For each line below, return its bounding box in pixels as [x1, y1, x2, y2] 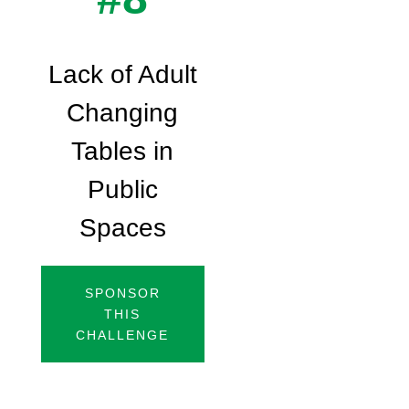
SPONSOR [84, 285, 161, 300]
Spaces [79, 214, 166, 243]
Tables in [71, 137, 174, 166]
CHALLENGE [76, 327, 170, 342]
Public [87, 175, 158, 204]
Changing [67, 99, 179, 128]
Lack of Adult [47, 60, 197, 89]
